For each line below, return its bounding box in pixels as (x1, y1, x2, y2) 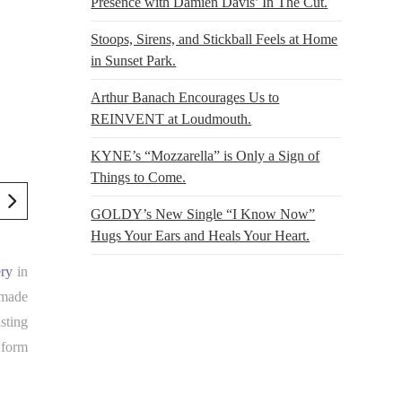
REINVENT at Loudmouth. (91, 110, 252, 127)
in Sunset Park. (91, 52, 177, 68)
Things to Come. (91, 169, 187, 185)
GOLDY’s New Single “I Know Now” (91, 205, 316, 222)
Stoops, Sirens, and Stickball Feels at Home (91, 31, 338, 47)
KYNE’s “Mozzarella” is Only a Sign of (91, 147, 320, 163)
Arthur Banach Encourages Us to (91, 89, 280, 105)
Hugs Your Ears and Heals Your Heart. (91, 227, 310, 243)
